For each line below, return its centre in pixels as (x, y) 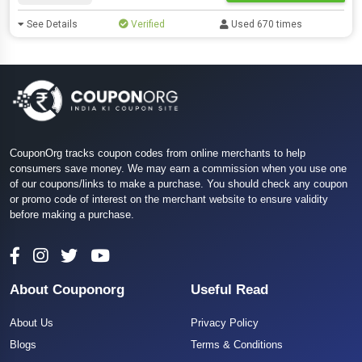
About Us (32, 323)
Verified (147, 24)
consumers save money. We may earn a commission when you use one (178, 169)
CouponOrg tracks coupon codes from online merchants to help (158, 154)
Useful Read (229, 290)
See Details (51, 24)
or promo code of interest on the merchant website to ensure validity (169, 200)
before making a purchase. (72, 215)
